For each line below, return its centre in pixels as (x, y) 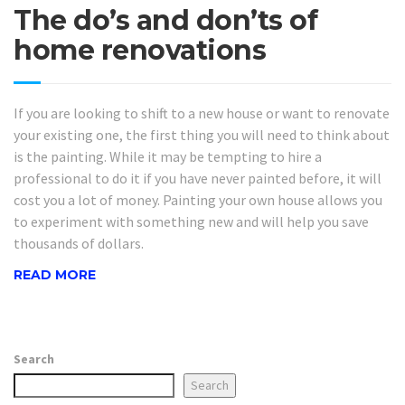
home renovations (140, 50)
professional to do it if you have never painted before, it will (198, 178)
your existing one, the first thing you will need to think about (202, 134)
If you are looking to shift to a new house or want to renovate (202, 113)
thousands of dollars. (79, 243)
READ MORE (55, 275)
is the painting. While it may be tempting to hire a (168, 156)
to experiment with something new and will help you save (191, 221)
